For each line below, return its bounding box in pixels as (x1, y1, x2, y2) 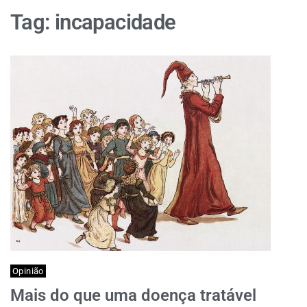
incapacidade (54, 10, 176, 35)
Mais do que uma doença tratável (10, 286, 256, 305)
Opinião (12, 266, 44, 276)
